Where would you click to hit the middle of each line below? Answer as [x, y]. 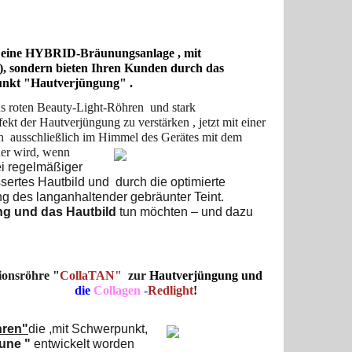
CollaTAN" [91, 275]
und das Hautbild [67, 211]
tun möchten [154, 211]
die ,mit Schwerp [75, 328]
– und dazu [220, 211]
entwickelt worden [82, 343]
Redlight [170, 290]
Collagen [119, 290]
